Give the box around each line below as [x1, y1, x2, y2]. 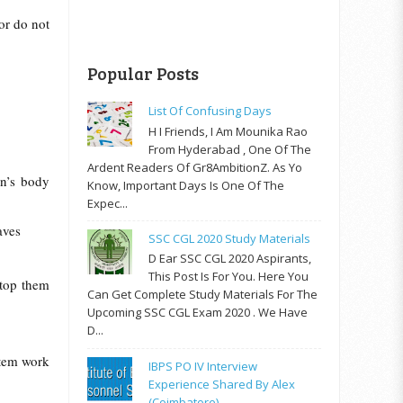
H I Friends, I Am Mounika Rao [148, 122, 309, 139]
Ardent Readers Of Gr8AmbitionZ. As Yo [87, 158, 302, 175]
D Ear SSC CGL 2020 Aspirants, [148, 250, 312, 267]
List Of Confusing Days [148, 103, 273, 120]
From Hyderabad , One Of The [148, 140, 312, 157]
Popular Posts [87, 62, 199, 85]
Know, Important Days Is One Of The [87, 176, 284, 193]
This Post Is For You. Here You [148, 268, 309, 285]
